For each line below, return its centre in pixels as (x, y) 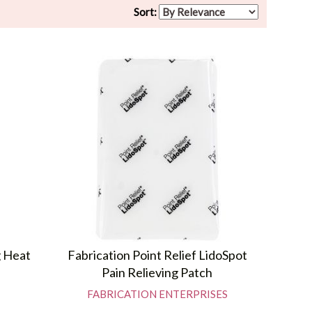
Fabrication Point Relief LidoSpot (157, 255)
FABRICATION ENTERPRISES (157, 294)
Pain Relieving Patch (157, 272)
